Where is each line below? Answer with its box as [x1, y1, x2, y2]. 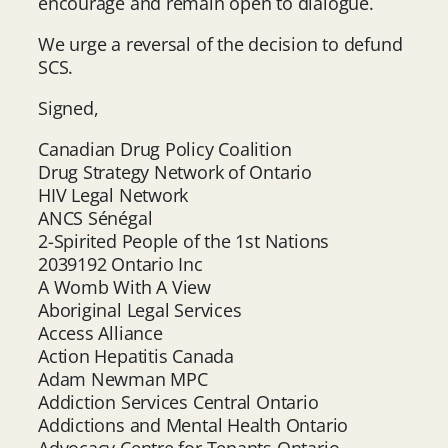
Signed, [38, 95, 99, 120]
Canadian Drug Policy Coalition [38, 136, 292, 161]
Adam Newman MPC [38, 366, 208, 391]
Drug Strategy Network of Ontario [38, 159, 312, 184]
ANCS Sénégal [38, 205, 153, 230]
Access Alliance [38, 320, 163, 345]
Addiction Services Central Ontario [38, 389, 319, 414]
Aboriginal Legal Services [38, 297, 242, 322]
